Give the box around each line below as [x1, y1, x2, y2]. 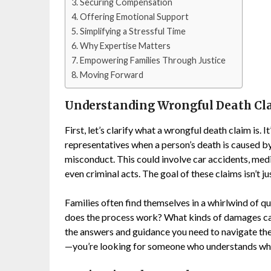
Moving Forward [79, 69, 143, 80]
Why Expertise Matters [79, 40, 171, 51]
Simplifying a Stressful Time [79, 25, 186, 36]
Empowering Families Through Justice [79, 54, 226, 65]
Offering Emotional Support [79, 11, 189, 22]
